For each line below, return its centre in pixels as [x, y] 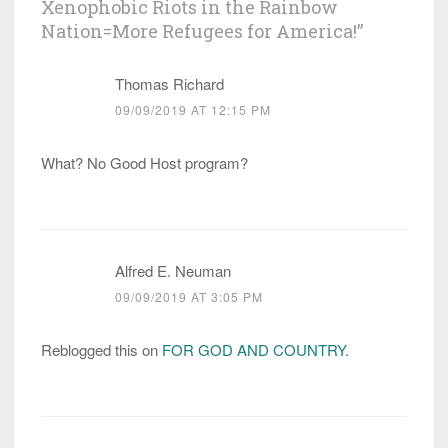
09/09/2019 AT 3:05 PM [189, 297]
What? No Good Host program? [144, 163]
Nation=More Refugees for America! [199, 31]
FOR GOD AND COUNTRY [253, 350]
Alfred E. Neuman [173, 271]
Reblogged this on [101, 350]
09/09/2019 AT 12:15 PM [193, 110]
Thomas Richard [169, 84]
